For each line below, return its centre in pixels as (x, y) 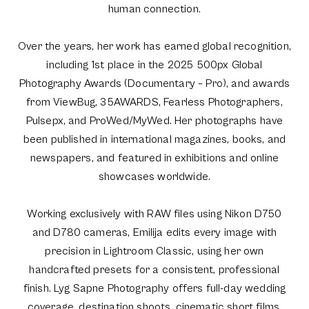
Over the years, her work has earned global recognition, (154, 46)
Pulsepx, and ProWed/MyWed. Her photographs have (154, 120)
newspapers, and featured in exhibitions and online (154, 158)
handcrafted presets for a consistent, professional (154, 269)
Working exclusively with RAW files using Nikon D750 (154, 213)
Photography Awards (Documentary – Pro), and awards (154, 83)
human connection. (154, 9)
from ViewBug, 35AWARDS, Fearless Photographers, (154, 102)
